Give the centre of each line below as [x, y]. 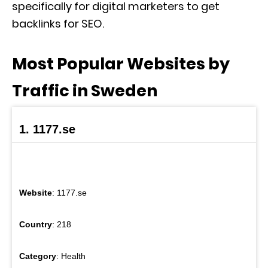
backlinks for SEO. [58, 24]
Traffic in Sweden [85, 91]
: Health [71, 256]
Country [36, 224]
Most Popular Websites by [121, 64]
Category [38, 256]
